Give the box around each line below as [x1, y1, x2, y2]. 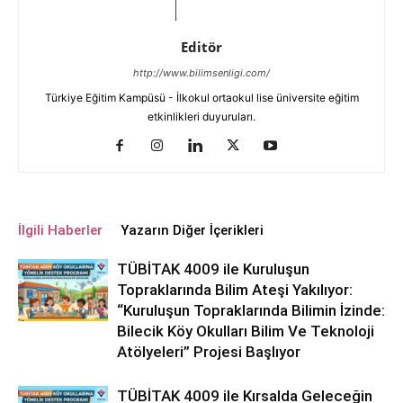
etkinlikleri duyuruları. [148, 110, 255, 124]
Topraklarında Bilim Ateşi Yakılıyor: [117, 281, 353, 300]
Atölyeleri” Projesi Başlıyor [117, 343, 300, 362]
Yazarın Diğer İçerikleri [121, 222, 264, 239]
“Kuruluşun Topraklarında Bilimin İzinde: [117, 301, 385, 320]
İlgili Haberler [18, 222, 103, 239]
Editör [181, 38, 222, 57]
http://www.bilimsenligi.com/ [133, 67, 270, 80]
